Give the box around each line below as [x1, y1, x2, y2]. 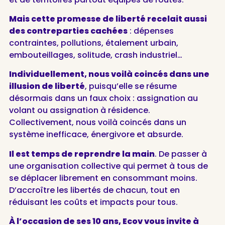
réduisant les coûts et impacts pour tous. [9, 196, 178, 208]
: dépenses [127, 25, 174, 37]
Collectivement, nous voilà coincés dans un [9, 117, 186, 129]
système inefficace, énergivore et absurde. [9, 129, 183, 141]
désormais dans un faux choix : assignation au [9, 92, 198, 104]
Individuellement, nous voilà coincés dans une [9, 68, 209, 80]
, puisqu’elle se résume [84, 80, 177, 92]
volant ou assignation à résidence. [9, 104, 150, 117]
